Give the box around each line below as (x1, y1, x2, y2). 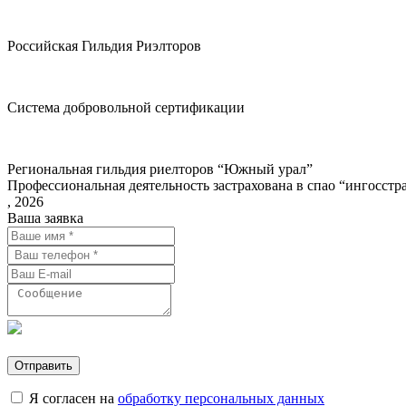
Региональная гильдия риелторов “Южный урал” (7, 161, 313, 178)
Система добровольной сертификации (7, 100, 245, 116)
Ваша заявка (7, 210, 83, 227)
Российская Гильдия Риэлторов (7, 38, 201, 54)
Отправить (14, 359, 72, 373)
